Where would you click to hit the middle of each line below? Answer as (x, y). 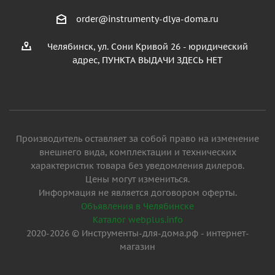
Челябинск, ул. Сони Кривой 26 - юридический (147, 46)
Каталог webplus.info (137, 219)
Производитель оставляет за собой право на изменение (137, 138)
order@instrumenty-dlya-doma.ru (147, 19)
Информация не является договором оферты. (137, 192)
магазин (137, 246)
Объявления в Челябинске (137, 206)
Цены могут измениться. (137, 179)
